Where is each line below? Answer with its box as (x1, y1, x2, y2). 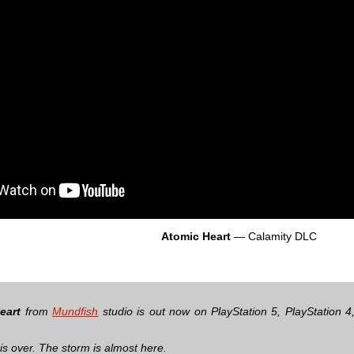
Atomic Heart (160, 229, 231, 243)
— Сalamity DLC (230, 229, 317, 243)
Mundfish (52, 304, 99, 318)
